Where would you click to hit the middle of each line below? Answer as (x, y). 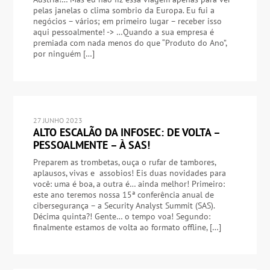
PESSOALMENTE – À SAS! (91, 145)
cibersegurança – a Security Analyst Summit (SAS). (124, 206)
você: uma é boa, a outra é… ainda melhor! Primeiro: (129, 184)
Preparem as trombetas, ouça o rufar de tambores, (124, 162)
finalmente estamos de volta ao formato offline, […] (127, 228)
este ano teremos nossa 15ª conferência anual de (123, 195)
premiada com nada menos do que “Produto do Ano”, (130, 43)
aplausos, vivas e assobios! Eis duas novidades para (129, 173)
